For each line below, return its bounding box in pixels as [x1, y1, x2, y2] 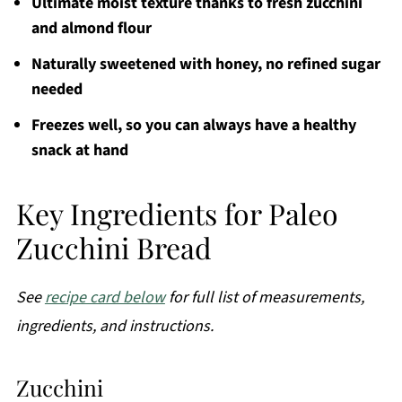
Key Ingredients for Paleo [15, 194, 338, 233]
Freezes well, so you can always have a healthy [31, 114, 356, 137]
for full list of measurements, [164, 286, 364, 310]
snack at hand [31, 139, 128, 162]
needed [31, 78, 83, 101]
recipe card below [44, 286, 165, 310]
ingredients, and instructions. [15, 315, 214, 338]
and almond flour [31, 17, 152, 40]
